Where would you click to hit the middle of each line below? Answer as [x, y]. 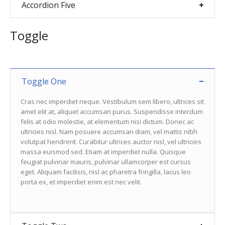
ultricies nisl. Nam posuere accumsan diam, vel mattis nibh [109, 132]
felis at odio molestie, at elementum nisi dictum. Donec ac [107, 122]
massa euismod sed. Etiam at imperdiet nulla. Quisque [103, 152]
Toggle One [44, 81]
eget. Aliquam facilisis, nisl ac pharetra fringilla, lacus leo [105, 172]
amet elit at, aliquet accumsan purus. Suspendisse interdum [111, 111]
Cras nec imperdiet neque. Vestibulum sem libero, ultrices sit [112, 101]
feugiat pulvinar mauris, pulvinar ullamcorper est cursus [105, 162]
